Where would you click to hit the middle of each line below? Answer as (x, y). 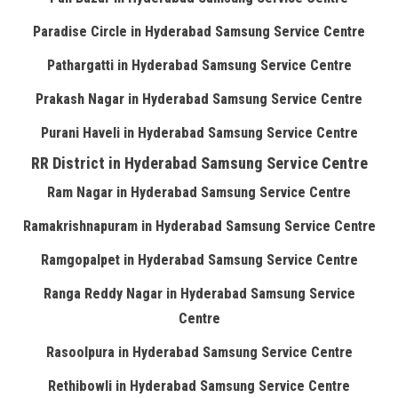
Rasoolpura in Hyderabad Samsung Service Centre (199, 352)
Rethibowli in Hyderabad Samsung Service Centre (199, 386)
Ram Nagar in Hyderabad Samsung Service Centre (199, 192)
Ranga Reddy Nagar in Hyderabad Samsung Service (199, 294)
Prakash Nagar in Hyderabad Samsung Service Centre (199, 99)
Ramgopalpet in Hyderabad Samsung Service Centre (199, 260)
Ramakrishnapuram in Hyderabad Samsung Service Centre (199, 226)
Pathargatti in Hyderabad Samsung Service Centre (199, 65)
